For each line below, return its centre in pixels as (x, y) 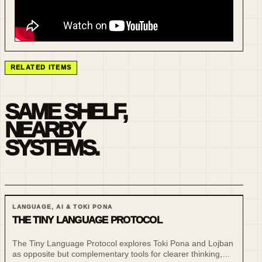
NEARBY (44, 130)
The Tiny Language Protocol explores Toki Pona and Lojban (123, 244)
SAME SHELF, (65, 112)
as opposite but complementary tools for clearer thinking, (118, 254)
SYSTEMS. (52, 148)
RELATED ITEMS (41, 68)
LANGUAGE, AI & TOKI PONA (63, 206)
